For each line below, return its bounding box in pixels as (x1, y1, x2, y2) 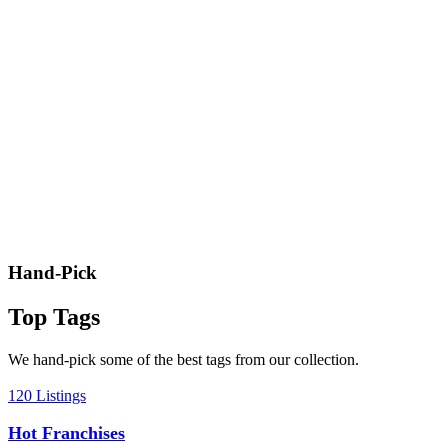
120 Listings (8, 386, 86, 404)
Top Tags (8, 303, 100, 330)
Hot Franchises (8, 422, 125, 443)
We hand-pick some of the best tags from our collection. (8, 350, 359, 368)
